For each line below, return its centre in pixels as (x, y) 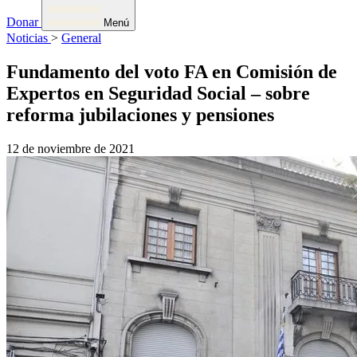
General (81, 38)
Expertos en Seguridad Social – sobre (158, 93)
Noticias (29, 38)
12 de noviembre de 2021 (71, 148)
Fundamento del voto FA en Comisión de (172, 71)
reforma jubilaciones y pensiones (140, 114)
